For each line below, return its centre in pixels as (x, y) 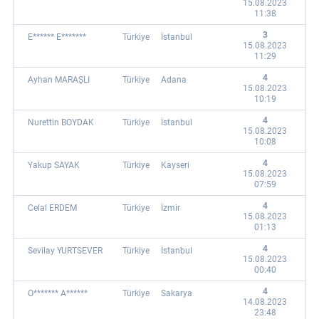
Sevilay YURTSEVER (65, 251)
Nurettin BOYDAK (61, 122)
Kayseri (175, 165)
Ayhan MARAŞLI (59, 80)
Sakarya (177, 293)
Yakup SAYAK (54, 165)
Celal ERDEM (52, 208)
